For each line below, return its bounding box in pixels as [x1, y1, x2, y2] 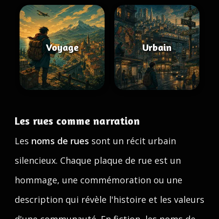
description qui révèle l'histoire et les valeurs [15, 194, 204, 205]
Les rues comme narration [15, 114, 140, 127]
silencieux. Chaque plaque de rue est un [15, 154, 181, 166]
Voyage [45, 41, 79, 53]
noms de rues [31, 135, 89, 147]
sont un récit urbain [89, 135, 176, 147]
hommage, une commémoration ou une [15, 174, 182, 186]
